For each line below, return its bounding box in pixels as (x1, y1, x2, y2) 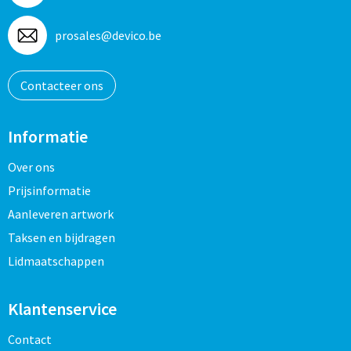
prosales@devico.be (54, 27, 161, 43)
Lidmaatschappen (7, 253, 104, 269)
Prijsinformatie (7, 183, 91, 198)
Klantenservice (7, 298, 117, 320)
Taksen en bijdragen (7, 230, 115, 245)
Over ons (7, 159, 55, 175)
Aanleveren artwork (7, 206, 114, 222)
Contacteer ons (20, 78, 103, 93)
